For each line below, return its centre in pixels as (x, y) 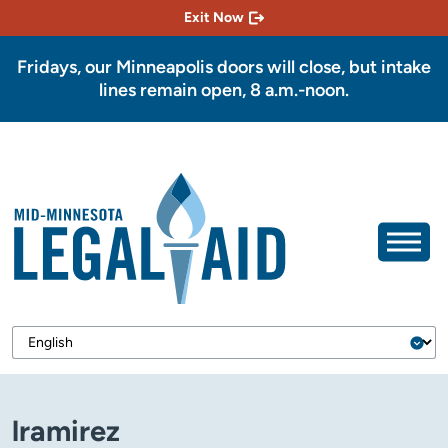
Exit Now (214, 17)
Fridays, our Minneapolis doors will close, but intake (224, 67)
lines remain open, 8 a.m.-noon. (224, 90)
